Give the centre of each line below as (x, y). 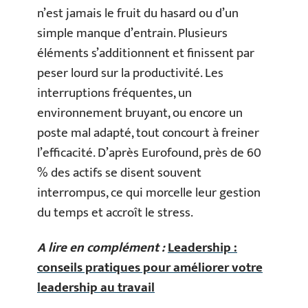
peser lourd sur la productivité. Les (130, 73)
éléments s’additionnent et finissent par (146, 53)
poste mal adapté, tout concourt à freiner (148, 133)
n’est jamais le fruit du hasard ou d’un (138, 13)
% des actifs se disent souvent (119, 173)
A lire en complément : (101, 248)
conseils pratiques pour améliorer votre (150, 268)
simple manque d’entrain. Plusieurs (132, 33)
